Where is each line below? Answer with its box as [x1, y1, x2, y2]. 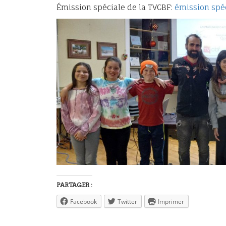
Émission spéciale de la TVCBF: [56, 3, 175, 12]
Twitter [118, 197, 137, 206]
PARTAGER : [56, 181, 92, 189]
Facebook [70, 197, 97, 206]
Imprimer [158, 197, 184, 206]
